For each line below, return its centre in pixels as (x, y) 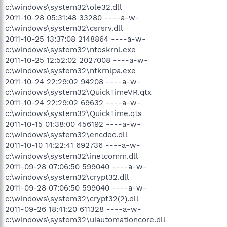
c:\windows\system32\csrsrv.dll (64, 28)
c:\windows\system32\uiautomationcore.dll (85, 220)
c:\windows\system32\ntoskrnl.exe (70, 49)
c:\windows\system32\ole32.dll (64, 7)
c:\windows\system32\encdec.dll (66, 135)
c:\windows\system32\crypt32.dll (67, 177)
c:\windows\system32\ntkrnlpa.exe (70, 71)
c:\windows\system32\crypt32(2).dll (72, 198)
